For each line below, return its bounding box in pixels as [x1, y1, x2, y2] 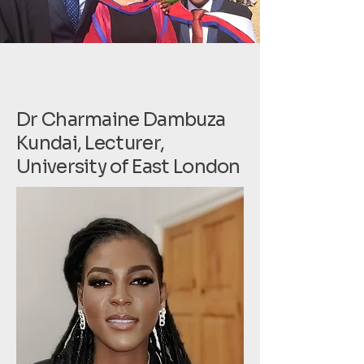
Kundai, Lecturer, [16, 132, 165, 155]
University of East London [16, 155, 240, 179]
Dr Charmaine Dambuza [16, 108, 226, 132]
